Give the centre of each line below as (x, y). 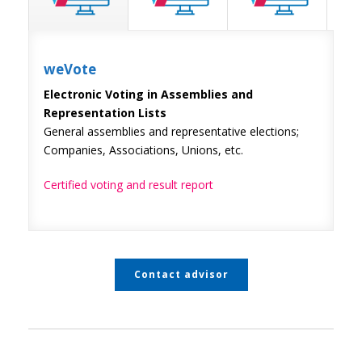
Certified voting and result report (128, 184)
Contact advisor (181, 274)
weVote (70, 69)
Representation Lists (105, 112)
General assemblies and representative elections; (171, 131)
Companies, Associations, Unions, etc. (143, 149)
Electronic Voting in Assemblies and (148, 94)
